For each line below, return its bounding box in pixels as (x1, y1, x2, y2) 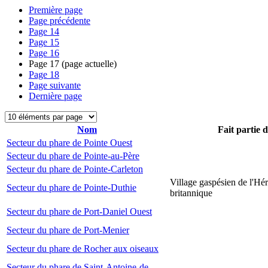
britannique (170, 188, 212, 198)
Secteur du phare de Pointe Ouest (7, 138, 132, 148)
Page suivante (29, 80, 81, 90)
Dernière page (29, 91, 82, 101)
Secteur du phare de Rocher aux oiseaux (7, 243, 159, 254)
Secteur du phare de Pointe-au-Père (7, 151, 139, 161)
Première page (29, 5, 83, 15)
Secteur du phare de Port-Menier (7, 225, 129, 235)
